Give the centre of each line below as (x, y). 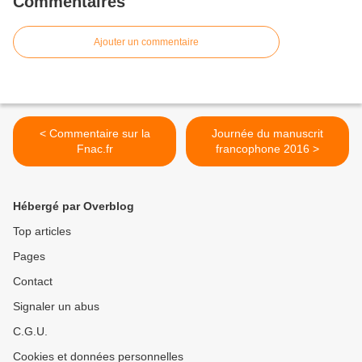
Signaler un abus (56, 306)
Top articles (42, 231)
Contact (33, 281)
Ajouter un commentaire (146, 42)
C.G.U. (30, 331)
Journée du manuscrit (267, 133)
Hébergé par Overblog (74, 206)
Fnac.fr (95, 149)
